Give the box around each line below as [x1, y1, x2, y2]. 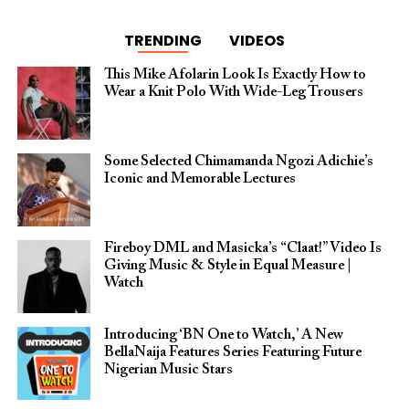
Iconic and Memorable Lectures [103, 172, 296, 187]
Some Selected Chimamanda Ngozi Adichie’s [103, 154, 373, 170]
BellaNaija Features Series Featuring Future [103, 345, 362, 361]
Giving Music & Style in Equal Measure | [103, 258, 351, 274]
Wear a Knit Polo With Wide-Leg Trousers [103, 85, 363, 100]
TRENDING [123, 30, 202, 52]
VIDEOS [228, 30, 285, 52]
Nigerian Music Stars [103, 362, 233, 378]
